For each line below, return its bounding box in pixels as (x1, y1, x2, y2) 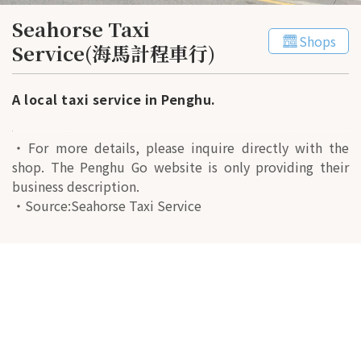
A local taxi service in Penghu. (12, 89, 216, 109)
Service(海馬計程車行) (12, 39, 215, 67)
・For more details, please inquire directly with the (12, 137, 349, 157)
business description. (12, 176, 139, 196)
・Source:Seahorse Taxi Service (12, 195, 201, 215)
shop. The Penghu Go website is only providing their (12, 156, 349, 176)
